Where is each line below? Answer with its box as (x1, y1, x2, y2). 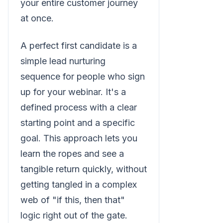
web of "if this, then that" (20, 194, 125, 205)
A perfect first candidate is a (20, 40, 137, 51)
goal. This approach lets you (20, 132, 137, 143)
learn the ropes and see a (20, 148, 124, 159)
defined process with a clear (20, 102, 137, 112)
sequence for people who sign (20, 71, 145, 82)
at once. (20, 12, 54, 23)
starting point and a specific (20, 117, 135, 128)
